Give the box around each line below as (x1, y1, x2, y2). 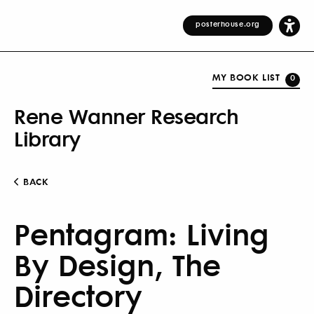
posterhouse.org (196, 18, 260, 29)
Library (14, 123, 81, 153)
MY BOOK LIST (212, 69, 280, 83)
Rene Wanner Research (14, 100, 238, 130)
